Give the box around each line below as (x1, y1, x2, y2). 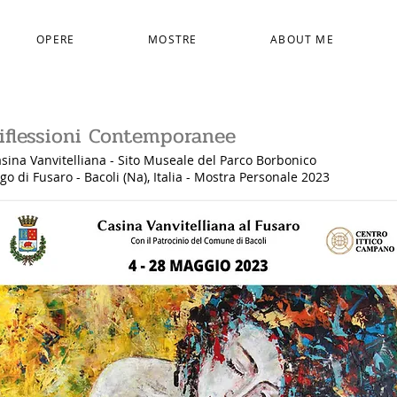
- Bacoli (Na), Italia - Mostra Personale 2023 (76, 168, 330, 185)
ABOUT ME (270, 31, 334, 46)
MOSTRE (148, 31, 198, 46)
